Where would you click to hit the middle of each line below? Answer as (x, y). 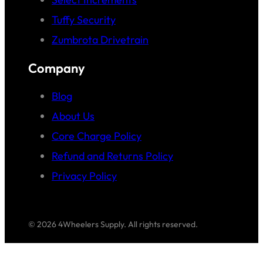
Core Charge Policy (97, 136)
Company (57, 68)
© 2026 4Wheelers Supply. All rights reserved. (113, 224)
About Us (73, 116)
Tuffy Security (84, 19)
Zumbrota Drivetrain (100, 39)
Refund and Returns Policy (112, 156)
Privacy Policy (84, 176)
